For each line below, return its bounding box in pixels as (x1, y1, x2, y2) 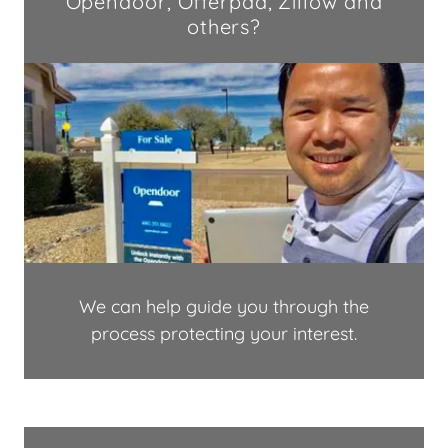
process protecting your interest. (91, 321, 357, 345)
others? (186, 13, 262, 39)
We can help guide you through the (79, 294, 369, 318)
